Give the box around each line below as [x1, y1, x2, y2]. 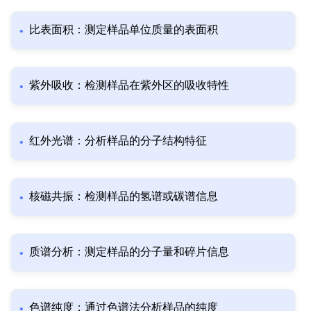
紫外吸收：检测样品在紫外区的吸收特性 [29, 79, 229, 92]
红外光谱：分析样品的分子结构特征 [29, 135, 207, 147]
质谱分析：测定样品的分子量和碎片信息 [29, 246, 229, 258]
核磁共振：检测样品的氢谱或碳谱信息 [29, 190, 218, 203]
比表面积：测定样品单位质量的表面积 [29, 24, 218, 36]
